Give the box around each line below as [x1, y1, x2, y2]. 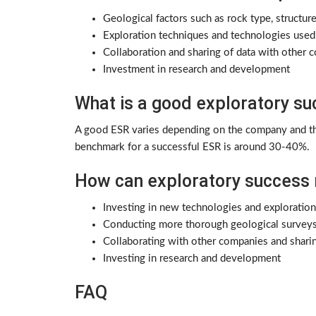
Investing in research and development [103, 253, 281, 265]
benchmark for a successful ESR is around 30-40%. [75, 142, 310, 153]
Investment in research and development [103, 64, 290, 75]
